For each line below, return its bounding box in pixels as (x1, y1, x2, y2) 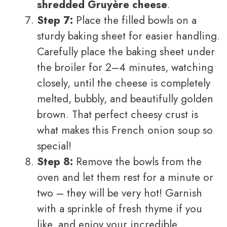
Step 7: (37, 13, 73, 28)
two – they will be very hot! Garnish (37, 185, 202, 201)
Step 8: (37, 154, 73, 170)
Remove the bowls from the (73, 154, 202, 170)
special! (37, 138, 71, 154)
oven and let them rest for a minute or (37, 170, 213, 185)
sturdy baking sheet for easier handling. (37, 28, 220, 44)
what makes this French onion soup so (37, 123, 213, 138)
